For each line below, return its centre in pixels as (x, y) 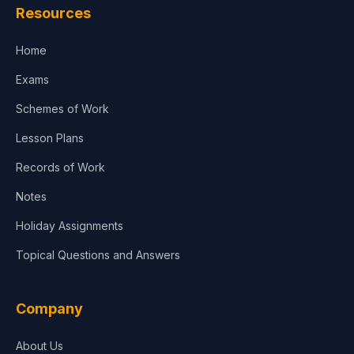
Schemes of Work (62, 109)
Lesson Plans (50, 138)
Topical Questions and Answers (98, 255)
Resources (53, 13)
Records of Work (60, 168)
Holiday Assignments (70, 226)
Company (49, 309)
